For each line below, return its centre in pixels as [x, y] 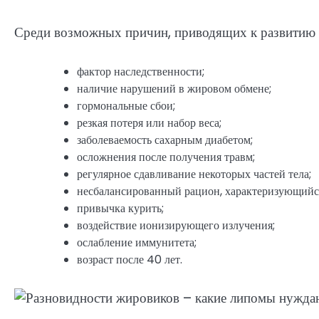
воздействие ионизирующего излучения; [176, 225]
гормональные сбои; [126, 105]
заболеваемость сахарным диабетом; [165, 140]
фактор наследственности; [141, 71]
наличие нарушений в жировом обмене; [174, 88]
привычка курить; [120, 208]
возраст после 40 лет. [130, 259]
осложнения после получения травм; [166, 157]
